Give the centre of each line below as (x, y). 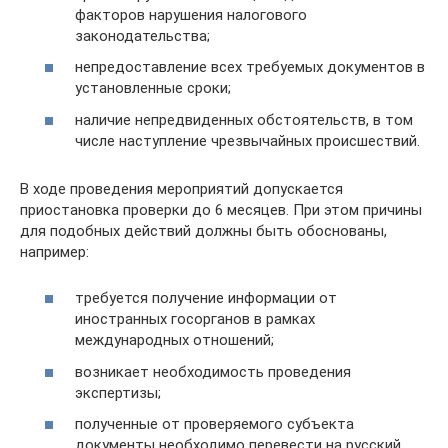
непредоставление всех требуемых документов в (250, 67)
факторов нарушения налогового (191, 14)
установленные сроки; (153, 88)
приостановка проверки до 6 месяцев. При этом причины (221, 209)
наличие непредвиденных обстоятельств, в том (244, 119)
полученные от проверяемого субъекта (214, 424)
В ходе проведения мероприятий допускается (181, 188)
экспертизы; (118, 392)
